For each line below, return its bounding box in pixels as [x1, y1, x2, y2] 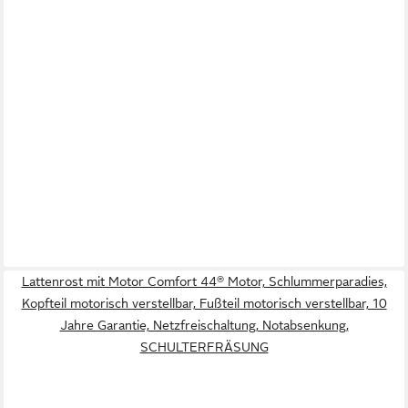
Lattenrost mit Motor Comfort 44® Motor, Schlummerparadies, [21, 274, 387, 290]
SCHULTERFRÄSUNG [139, 340, 269, 355]
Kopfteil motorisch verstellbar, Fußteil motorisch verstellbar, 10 [21, 296, 387, 311]
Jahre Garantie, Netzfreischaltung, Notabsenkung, [59, 318, 349, 333]
